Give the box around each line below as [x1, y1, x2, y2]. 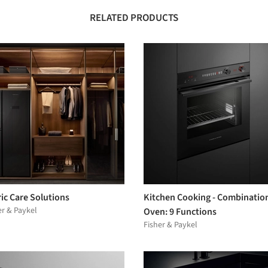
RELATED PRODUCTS [90, 10, 178, 25]
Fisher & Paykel [144, 218, 197, 231]
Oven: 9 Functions [144, 205, 217, 218]
